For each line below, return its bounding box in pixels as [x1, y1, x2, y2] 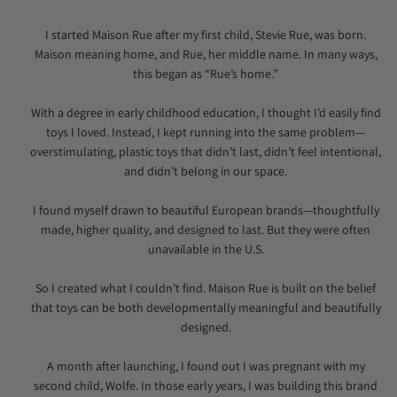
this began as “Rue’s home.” [133, 65, 278, 82]
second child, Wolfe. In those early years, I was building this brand [34, 377, 378, 393]
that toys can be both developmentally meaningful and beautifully [30, 299, 381, 315]
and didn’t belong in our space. [124, 162, 287, 179]
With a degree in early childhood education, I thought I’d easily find [30, 104, 381, 121]
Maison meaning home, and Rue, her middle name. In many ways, [34, 45, 378, 62]
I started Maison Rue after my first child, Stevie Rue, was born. [45, 26, 366, 43]
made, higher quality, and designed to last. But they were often [41, 221, 370, 237]
